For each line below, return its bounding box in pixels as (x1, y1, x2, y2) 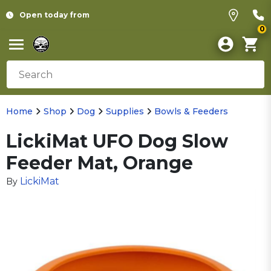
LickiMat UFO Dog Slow (6, 130, 228, 152)
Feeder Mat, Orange (6, 152, 193, 174)
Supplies (105, 106, 144, 117)
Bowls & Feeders (154, 106, 228, 117)
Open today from (19, 10, 90, 19)
